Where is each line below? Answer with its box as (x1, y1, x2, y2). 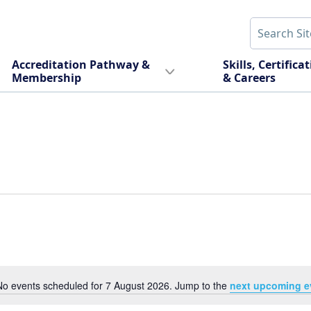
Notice (154, 285, 183, 299)
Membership (12, 70, 82, 86)
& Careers (222, 70, 276, 86)
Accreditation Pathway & (12, 57, 151, 73)
